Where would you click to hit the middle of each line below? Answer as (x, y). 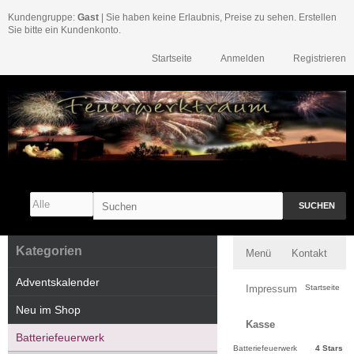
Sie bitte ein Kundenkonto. (64, 30)
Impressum (271, 289)
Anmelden (243, 58)
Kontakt (309, 254)
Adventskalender (58, 282)
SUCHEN (317, 206)
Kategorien (49, 251)
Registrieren (320, 58)
